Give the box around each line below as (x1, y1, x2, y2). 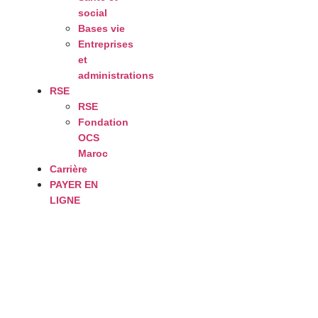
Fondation (78, 116, 128, 128)
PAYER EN (50, 178, 98, 190)
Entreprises (78, 38, 133, 50)
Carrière (50, 163, 87, 175)
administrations (78, 69, 154, 81)
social (78, 6, 107, 18)
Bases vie (78, 22, 125, 34)
